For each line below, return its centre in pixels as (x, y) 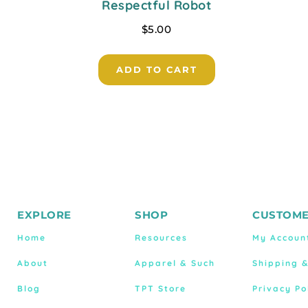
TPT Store (161, 288)
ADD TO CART (156, 69)
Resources (161, 237)
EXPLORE (44, 214)
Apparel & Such (175, 263)
